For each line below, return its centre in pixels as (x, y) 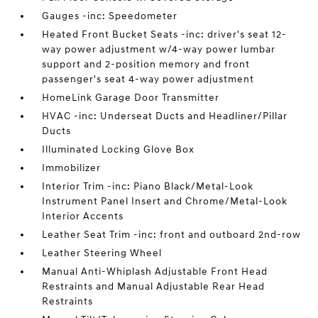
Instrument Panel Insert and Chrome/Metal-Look (165, 201)
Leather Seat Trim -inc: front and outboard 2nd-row (172, 235)
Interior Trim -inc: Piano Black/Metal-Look (148, 186)
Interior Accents (83, 216)
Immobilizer (72, 168)
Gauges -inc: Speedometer (110, 16)
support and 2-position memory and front (146, 64)
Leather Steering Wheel (102, 253)
